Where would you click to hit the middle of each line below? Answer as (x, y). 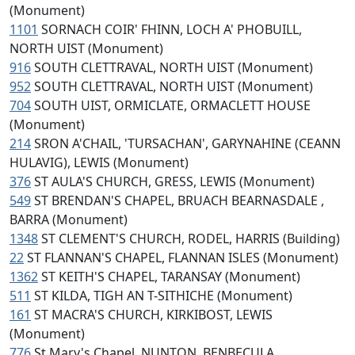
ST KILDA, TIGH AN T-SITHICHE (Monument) (163, 296)
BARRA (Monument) (69, 219)
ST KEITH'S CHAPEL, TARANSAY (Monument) (171, 277)
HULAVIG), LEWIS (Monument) (99, 162)
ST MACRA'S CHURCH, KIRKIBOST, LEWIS (153, 315)
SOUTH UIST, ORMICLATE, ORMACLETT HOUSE (172, 105)
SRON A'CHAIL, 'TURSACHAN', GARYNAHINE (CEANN (187, 143)
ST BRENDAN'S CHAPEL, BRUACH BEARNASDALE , (179, 200)
